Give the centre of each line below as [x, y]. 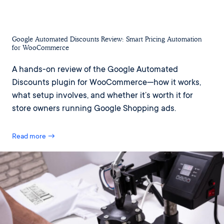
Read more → [34, 137]
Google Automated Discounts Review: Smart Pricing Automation [107, 39]
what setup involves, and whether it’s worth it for [102, 96]
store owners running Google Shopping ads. [94, 109]
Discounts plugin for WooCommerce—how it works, [106, 83]
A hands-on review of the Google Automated [95, 70]
